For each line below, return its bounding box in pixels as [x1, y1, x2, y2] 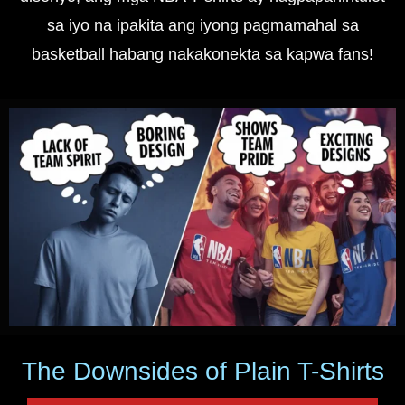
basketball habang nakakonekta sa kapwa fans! [32, 44, 373, 63]
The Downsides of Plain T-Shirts [21, 356, 384, 385]
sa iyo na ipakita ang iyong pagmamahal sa [46, 15, 359, 34]
